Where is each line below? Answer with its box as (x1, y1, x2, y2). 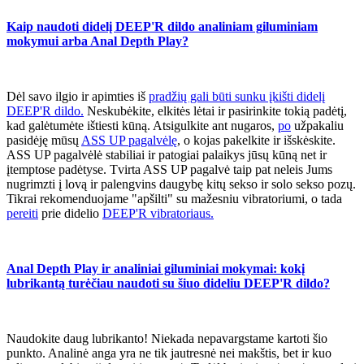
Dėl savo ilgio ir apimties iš (6, 89, 149, 104)
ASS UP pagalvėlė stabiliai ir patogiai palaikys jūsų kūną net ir (6, 148, 327, 162)
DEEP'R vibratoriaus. (102, 206, 214, 221)
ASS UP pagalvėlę (81, 133, 177, 148)
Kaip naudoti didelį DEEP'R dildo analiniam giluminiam (6, 19, 318, 34)
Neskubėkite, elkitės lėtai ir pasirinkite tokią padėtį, (84, 104, 347, 119)
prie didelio (38, 206, 102, 221)
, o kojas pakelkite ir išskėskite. (177, 133, 336, 148)
